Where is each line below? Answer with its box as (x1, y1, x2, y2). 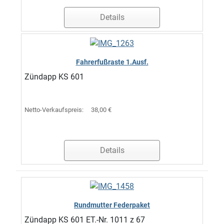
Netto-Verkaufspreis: (24, 105, 85, 113)
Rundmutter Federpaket (74, 201, 150, 209)
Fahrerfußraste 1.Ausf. (75, 57, 148, 66)
